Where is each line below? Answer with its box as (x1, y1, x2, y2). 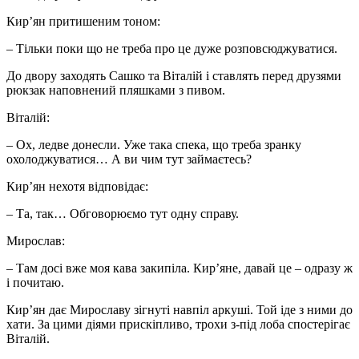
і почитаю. (6, 275, 64, 289)
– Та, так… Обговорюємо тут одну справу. (6, 206, 239, 220)
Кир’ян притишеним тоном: (6, 14, 160, 28)
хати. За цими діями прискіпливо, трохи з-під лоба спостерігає (6, 317, 350, 331)
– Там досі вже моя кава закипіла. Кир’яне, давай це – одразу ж (6, 260, 353, 275)
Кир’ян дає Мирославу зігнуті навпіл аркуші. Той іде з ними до (6, 302, 353, 317)
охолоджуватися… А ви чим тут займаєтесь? (6, 151, 252, 166)
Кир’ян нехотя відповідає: (6, 179, 148, 193)
